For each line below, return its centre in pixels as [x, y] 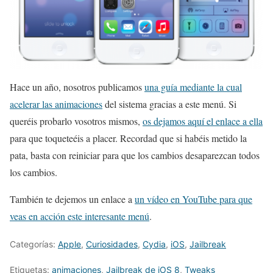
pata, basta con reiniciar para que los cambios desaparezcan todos [135, 155]
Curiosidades [112, 244]
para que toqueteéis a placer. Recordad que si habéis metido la [128, 138]
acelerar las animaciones [56, 104]
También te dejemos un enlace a [72, 199]
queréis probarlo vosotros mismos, [76, 121]
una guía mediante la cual [193, 87]
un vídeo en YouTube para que [193, 199]
